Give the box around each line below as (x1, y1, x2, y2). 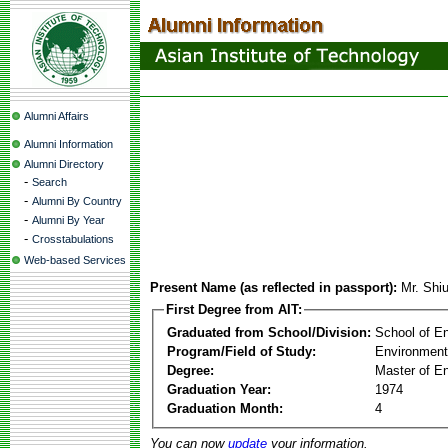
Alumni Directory (24, 158, 104, 170)
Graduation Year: (167, 381, 271, 397)
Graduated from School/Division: (167, 324, 371, 340)
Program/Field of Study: (167, 343, 316, 359)
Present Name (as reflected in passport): (150, 280, 397, 295)
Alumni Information (24, 138, 113, 150)
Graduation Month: (167, 400, 283, 416)
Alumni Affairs (24, 110, 89, 122)
